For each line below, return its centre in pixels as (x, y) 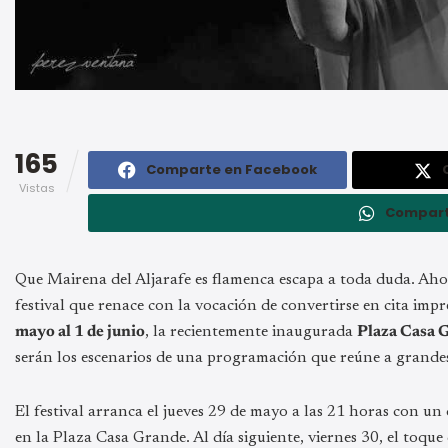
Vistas (36, 187)
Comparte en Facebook (232, 169)
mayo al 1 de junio (80, 331)
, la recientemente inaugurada (251, 331)
